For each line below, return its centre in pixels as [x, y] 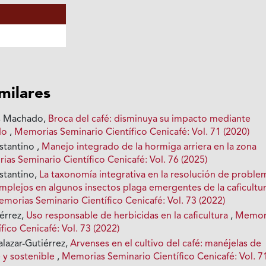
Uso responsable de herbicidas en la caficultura [129, 216]
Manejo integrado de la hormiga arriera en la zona [149, 147]
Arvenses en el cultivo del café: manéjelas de [166, 244]
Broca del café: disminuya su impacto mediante [150, 119]
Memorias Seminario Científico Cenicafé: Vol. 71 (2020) [132, 132]
